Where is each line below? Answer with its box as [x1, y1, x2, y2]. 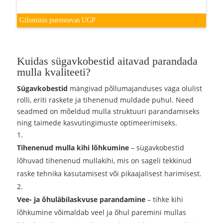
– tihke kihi [145, 195, 184, 205]
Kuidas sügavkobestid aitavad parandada [17, 55, 198, 68]
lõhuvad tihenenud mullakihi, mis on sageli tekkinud [17, 156, 192, 166]
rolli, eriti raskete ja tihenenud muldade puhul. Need [17, 95, 194, 105]
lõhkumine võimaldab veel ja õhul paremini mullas [17, 208, 187, 218]
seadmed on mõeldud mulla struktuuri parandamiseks [17, 107, 200, 116]
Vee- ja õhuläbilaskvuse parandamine [17, 195, 146, 205]
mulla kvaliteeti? [17, 66, 91, 79]
